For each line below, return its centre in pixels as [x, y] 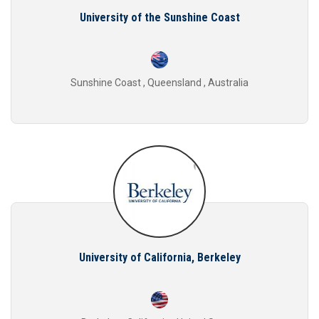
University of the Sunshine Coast [159, 17]
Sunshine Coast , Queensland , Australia [159, 82]
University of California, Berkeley [159, 257]
